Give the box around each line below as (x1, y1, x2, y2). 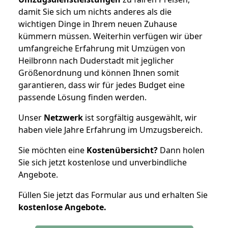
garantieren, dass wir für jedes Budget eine (18, 79, 185, 91)
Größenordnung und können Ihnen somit (18, 67, 179, 78)
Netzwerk (44, 111, 83, 123)
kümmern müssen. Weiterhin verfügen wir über (18, 30, 203, 42)
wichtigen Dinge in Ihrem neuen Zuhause (18, 18, 177, 30)
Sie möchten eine (18, 144, 87, 156)
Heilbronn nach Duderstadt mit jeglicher (18, 54, 174, 66)
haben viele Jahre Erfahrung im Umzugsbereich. (18, 124, 203, 135)
